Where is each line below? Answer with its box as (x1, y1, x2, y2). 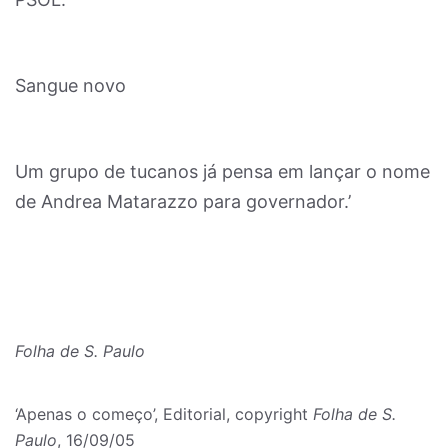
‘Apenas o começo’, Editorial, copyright (15, 404, 313, 424)
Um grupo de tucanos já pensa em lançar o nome (15, 161, 430, 182)
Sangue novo (15, 75, 126, 96)
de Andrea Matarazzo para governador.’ (15, 191, 351, 212)
